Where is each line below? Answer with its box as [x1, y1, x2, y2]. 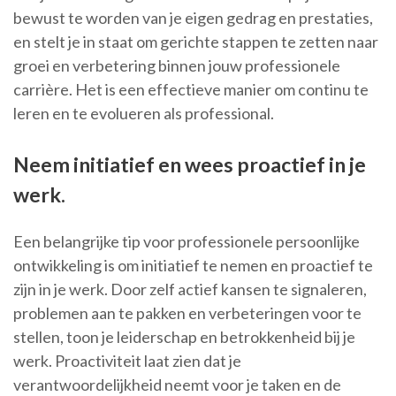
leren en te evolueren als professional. [13, 103, 274, 124]
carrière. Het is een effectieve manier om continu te [13, 80, 369, 100]
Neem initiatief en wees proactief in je [13, 152, 366, 178]
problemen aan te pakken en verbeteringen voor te [13, 303, 362, 324]
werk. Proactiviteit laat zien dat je [13, 351, 241, 371]
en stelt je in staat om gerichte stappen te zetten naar [13, 32, 378, 52]
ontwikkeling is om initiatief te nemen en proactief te [13, 255, 373, 276]
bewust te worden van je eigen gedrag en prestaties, [13, 8, 373, 28]
